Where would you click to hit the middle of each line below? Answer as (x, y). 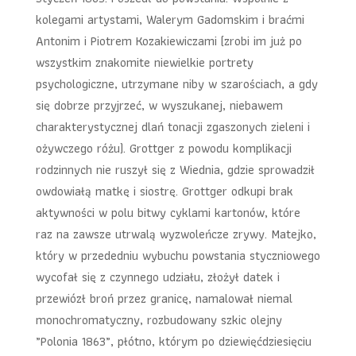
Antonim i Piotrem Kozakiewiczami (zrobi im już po (168, 41)
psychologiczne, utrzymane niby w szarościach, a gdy (176, 84)
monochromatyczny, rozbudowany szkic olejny (159, 320)
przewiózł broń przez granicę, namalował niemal (164, 298)
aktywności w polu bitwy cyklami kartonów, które (168, 213)
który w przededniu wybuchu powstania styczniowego (178, 255)
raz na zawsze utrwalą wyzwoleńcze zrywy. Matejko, (176, 234)
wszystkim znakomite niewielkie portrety (144, 62)
